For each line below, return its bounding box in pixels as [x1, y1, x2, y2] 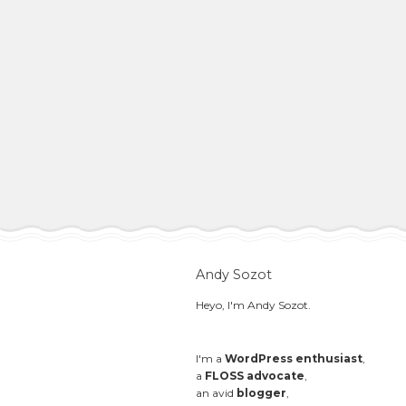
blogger [237, 386, 287, 401]
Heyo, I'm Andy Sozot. [196, 298, 312, 313]
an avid [196, 386, 237, 401]
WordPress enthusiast [225, 352, 363, 366]
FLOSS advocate [205, 369, 305, 383]
